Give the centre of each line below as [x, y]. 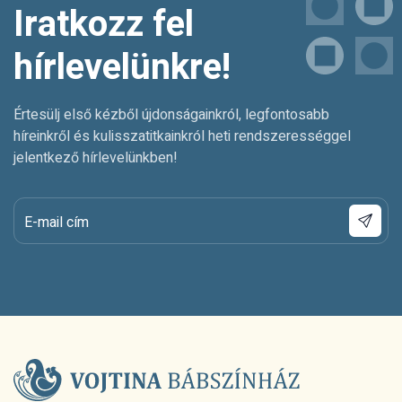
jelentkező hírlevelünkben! [96, 158]
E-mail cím [57, 223]
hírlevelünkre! [122, 68]
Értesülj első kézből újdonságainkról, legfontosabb [171, 115]
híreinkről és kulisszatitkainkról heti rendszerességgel [182, 137]
